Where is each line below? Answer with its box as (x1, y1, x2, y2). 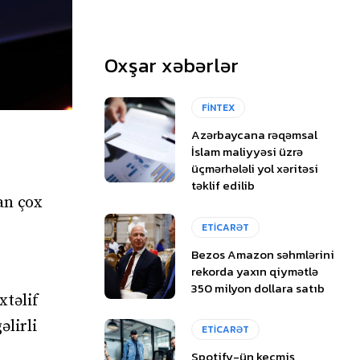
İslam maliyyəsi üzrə (191, 142, 304, 162)
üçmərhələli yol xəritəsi (191, 159, 319, 178)
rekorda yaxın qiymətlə (191, 261, 319, 280)
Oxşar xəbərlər (104, 50, 239, 81)
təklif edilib (191, 176, 256, 195)
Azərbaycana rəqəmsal (191, 125, 318, 145)
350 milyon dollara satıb (191, 278, 325, 297)
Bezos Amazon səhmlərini (191, 244, 335, 264)
